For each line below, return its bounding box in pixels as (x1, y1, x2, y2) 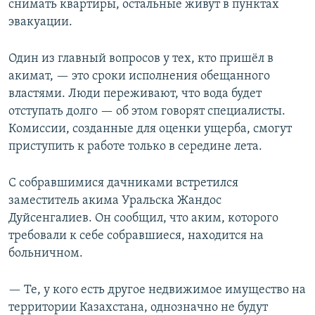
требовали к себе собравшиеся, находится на (8, 229, 264, 243)
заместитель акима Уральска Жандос (8, 194, 221, 208)
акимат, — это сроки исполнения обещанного (8, 70, 270, 84)
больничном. (8, 247, 83, 261)
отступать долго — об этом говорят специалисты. (8, 105, 285, 119)
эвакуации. (8, 15, 72, 30)
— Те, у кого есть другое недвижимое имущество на (8, 283, 306, 297)
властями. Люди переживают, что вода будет (8, 87, 262, 101)
